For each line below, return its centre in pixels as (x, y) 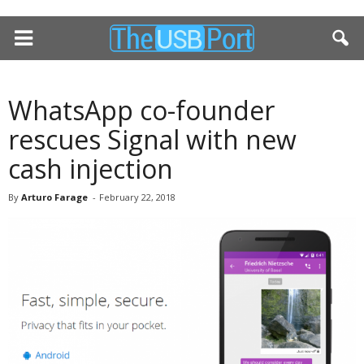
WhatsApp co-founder (141, 110)
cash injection (91, 169)
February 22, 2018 (137, 197)
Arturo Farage (54, 197)
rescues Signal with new (152, 139)
